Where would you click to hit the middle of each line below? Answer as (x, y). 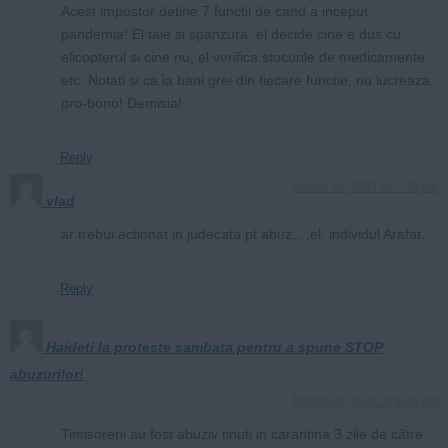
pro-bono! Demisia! (121, 102)
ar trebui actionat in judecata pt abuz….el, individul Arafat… (248, 233)
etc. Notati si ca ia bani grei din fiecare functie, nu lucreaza (245, 79)
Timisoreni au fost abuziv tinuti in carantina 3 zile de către (242, 433)
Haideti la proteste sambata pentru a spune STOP (214, 346)
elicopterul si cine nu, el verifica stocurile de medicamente (243, 56)
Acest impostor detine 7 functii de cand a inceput (214, 10)
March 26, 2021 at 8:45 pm (365, 400)
